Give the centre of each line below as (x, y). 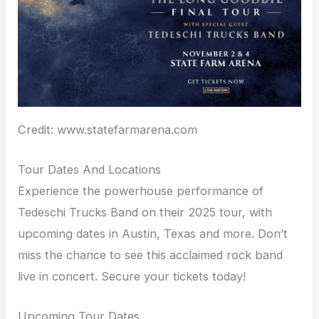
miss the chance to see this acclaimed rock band (151, 255)
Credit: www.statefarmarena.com (108, 129)
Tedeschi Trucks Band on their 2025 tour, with (145, 213)
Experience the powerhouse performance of (141, 191)
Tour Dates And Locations (90, 170)
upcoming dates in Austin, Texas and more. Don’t (153, 234)
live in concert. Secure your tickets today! (132, 277)
